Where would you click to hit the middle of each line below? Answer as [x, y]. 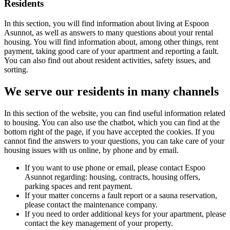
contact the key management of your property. [99, 223]
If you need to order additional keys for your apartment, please [125, 214]
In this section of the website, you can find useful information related [115, 113]
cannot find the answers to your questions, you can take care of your [114, 141]
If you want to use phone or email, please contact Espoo [115, 167]
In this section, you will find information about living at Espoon [107, 23]
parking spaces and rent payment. [79, 186]
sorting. [16, 69]
